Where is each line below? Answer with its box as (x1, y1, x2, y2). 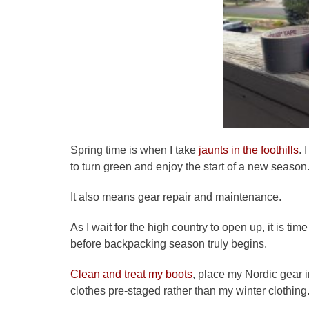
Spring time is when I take (70, 143, 196, 156)
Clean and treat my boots (70, 268, 192, 280)
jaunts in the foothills (196, 143, 299, 156)
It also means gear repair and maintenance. (70, 190, 281, 203)
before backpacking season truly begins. (70, 237, 267, 250)
